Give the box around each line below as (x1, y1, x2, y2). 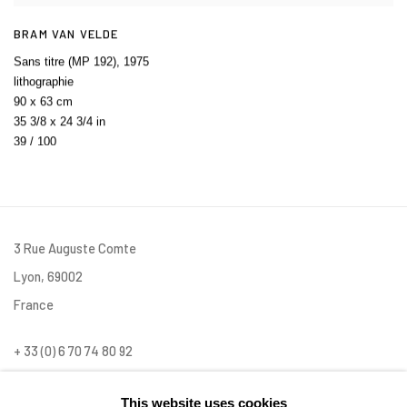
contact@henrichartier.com (14, 370, 170, 387)
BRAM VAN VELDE (14, 25, 119, 41)
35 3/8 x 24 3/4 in (14, 114, 105, 128)
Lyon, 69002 (14, 267, 83, 284)
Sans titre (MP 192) (14, 54, 116, 68)
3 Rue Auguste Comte (14, 239, 136, 256)
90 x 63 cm (14, 94, 73, 108)
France (14, 295, 54, 313)
